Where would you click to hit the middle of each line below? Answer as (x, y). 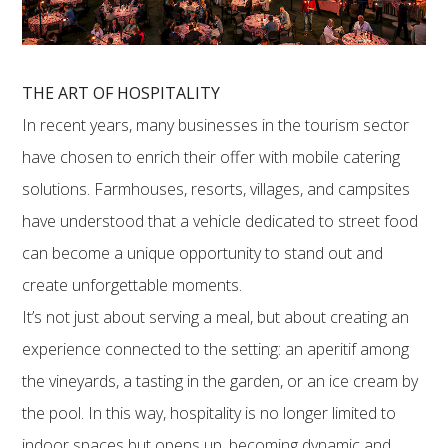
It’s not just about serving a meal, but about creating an (216, 316)
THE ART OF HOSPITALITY (121, 92)
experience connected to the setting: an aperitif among (216, 348)
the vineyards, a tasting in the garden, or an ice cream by (220, 380)
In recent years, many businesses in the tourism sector (216, 124)
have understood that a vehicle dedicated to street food (220, 220)
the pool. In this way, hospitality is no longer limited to (209, 412)
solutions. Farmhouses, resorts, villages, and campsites (216, 188)
